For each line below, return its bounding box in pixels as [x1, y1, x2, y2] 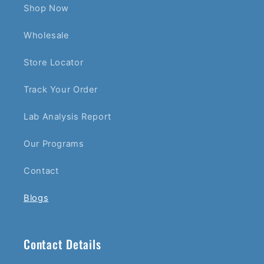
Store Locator [24, 57, 84, 68]
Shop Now [24, 3, 70, 14]
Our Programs [24, 138, 84, 150]
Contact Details [24, 235, 101, 253]
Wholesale [24, 30, 70, 41]
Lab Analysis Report [24, 111, 111, 123]
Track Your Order [24, 84, 98, 95]
